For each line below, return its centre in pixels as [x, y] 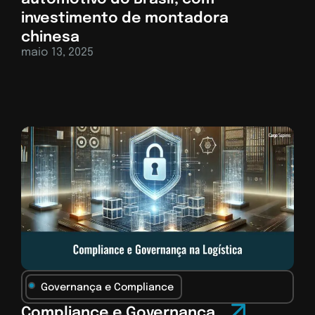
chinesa [50, 38]
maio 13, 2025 [57, 53]
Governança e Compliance [107, 287]
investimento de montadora [125, 19]
